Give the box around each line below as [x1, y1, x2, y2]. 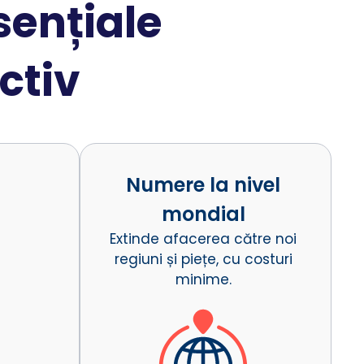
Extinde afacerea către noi [110, 228, 297, 249]
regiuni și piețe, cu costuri [114, 249, 292, 269]
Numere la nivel [126, 171, 281, 198]
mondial [161, 200, 245, 227]
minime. [175, 269, 232, 289]
